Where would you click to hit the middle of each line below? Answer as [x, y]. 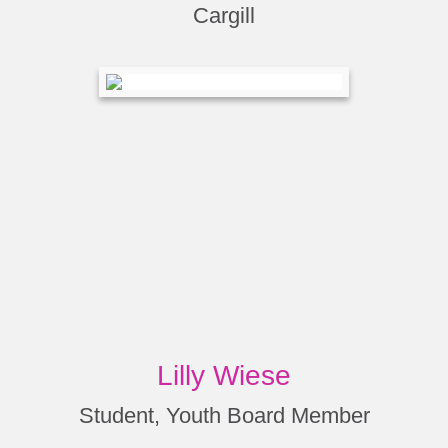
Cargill [224, 15]
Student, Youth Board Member [224, 415]
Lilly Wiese [224, 375]
